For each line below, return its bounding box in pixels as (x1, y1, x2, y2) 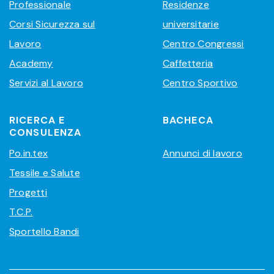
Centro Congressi (162, 37, 244, 51)
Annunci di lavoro (162, 147, 242, 160)
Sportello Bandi (9, 225, 80, 239)
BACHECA (162, 114, 213, 127)
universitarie (162, 18, 219, 31)
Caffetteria (162, 57, 213, 70)
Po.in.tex (9, 147, 48, 160)
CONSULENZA (9, 126, 82, 139)
